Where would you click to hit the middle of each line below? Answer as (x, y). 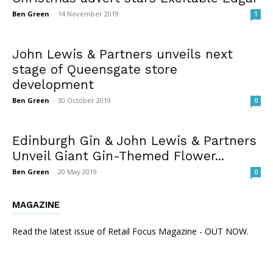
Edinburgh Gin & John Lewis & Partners (134, 140)
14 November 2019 (88, 13)
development (53, 84)
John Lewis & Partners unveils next (122, 54)
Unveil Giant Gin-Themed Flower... (118, 155)
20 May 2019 (77, 171)
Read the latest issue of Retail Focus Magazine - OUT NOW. (130, 231)
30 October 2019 (84, 100)
